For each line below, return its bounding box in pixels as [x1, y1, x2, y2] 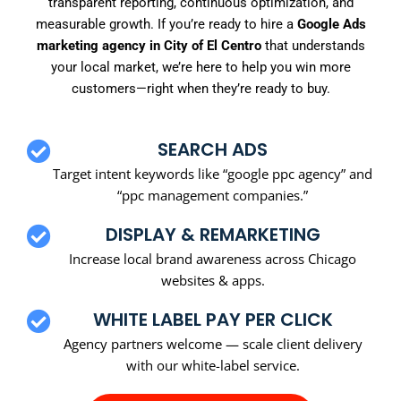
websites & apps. [160, 270, 265, 289]
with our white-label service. [125, 355, 300, 374]
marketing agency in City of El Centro [36, 38, 261, 55]
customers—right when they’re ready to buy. [71, 81, 330, 98]
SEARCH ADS [158, 136, 268, 162]
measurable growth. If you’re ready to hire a [35, 16, 297, 33]
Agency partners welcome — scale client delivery [63, 334, 363, 353]
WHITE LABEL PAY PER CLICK [92, 306, 333, 332]
